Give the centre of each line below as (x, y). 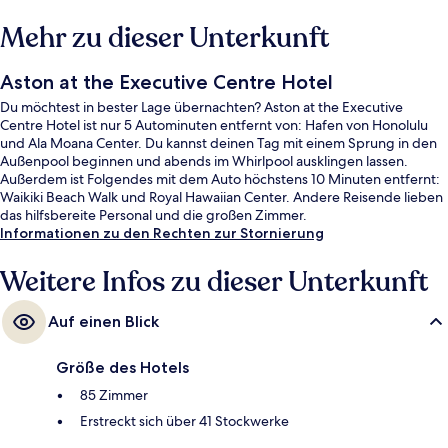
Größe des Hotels (122, 368)
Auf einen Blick (103, 322)
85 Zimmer (114, 395)
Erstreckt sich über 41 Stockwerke (184, 421)
